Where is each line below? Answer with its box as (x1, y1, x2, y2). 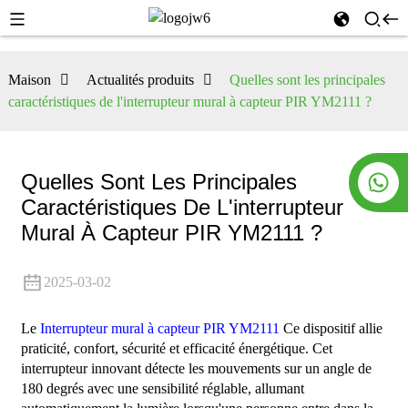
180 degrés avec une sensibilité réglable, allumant (20, 381, 304, 397)
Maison (7, 72, 51, 87)
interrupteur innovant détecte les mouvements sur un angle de (20, 361, 372, 377)
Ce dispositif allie (279, 321, 382, 337)
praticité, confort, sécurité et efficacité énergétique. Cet (20, 341, 332, 357)
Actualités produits (86, 72, 194, 87)
